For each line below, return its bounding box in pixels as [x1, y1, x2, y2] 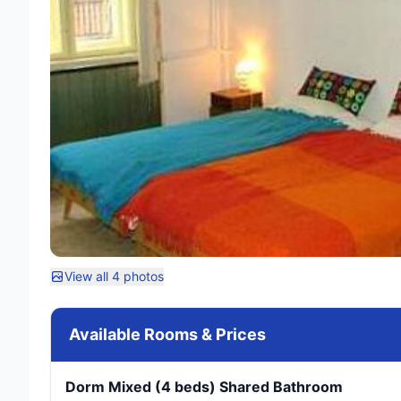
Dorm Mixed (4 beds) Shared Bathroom [65, 378, 343, 396]
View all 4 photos [64, 269, 164, 284]
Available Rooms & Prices [69, 325, 266, 344]
